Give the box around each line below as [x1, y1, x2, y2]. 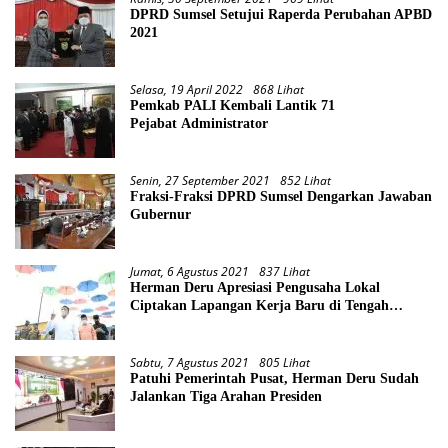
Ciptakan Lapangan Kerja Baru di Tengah [130, 297, 389, 313]
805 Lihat [259, 353, 310, 371]
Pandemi [130, 315, 184, 331]
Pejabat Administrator [130, 115, 268, 131]
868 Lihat [253, 80, 304, 98]
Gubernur [130, 206, 191, 222]
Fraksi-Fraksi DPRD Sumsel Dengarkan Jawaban [130, 188, 432, 204]
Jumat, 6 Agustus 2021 [130, 262, 249, 280]
